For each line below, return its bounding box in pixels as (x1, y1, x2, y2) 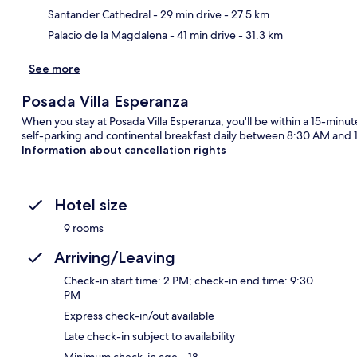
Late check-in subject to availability (64, 328, 235, 343)
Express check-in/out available (64, 308, 214, 323)
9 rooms (64, 220, 104, 235)
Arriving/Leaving (54, 247, 175, 267)
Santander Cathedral (48, 6, 151, 22)
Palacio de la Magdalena (48, 27, 167, 42)
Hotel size (54, 194, 127, 214)
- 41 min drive (167, 27, 236, 42)
